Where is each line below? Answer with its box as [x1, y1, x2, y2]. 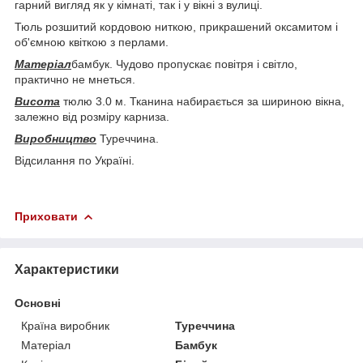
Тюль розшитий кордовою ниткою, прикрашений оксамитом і [15, 19, 338, 33]
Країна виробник [21, 318, 109, 332]
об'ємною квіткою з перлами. [15, 35, 169, 49]
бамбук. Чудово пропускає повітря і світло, [71, 57, 297, 70]
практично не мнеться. [15, 72, 135, 86]
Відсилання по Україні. [15, 153, 135, 167]
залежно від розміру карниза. [15, 109, 169, 123]
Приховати [15, 209, 78, 223]
